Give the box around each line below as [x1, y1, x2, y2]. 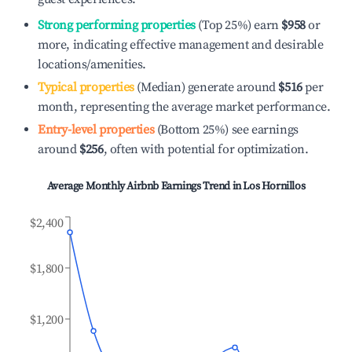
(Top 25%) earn [195, 17, 279, 33]
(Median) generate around [134, 79, 276, 95]
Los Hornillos [243, 179, 306, 193]
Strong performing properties [38, 17, 196, 33]
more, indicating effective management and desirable [38, 37, 324, 53]
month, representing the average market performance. [38, 99, 331, 115]
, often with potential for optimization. [103, 141, 309, 157]
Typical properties [38, 79, 134, 95]
